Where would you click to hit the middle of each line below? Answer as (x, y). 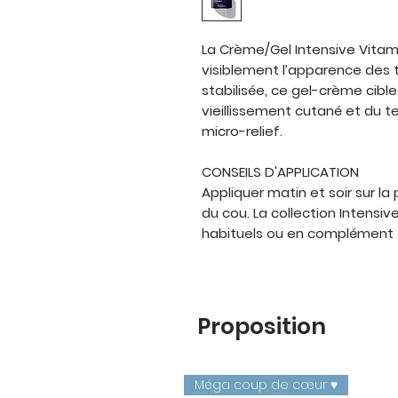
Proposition (262, 326)
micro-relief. (242, 131)
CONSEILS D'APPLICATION (280, 172)
